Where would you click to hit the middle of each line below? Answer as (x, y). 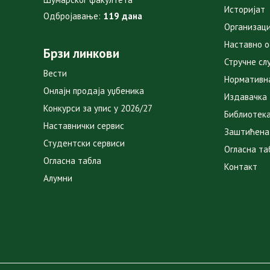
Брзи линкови (81, 54)
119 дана (123, 16)
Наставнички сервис (84, 126)
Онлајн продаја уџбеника (94, 91)
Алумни (58, 178)
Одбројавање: (73, 16)
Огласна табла (72, 161)
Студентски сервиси (84, 143)
